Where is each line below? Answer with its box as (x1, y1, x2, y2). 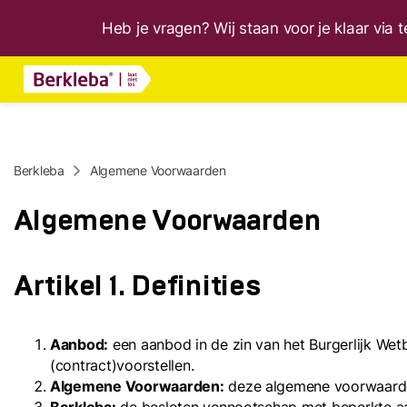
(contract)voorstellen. (50, 356, 194, 374)
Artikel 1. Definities (14, 272, 262, 301)
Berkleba (14, 163, 65, 178)
